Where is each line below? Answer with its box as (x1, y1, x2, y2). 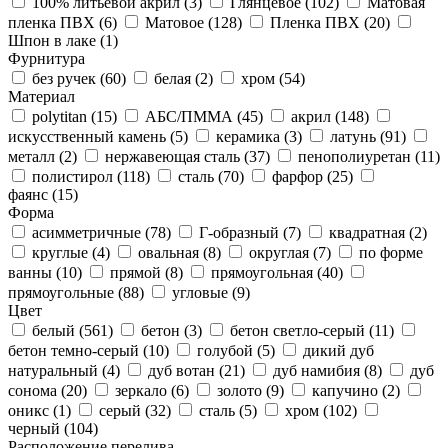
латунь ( (330, 127, 385, 145)
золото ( (217, 381, 271, 399)
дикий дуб (303, 341, 374, 359)
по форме (359, 243, 423, 261)
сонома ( (8, 381, 66, 399)
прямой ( (110, 263, 170, 281)
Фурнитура (8, 49, 85, 67)
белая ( (154, 69, 200, 87)
